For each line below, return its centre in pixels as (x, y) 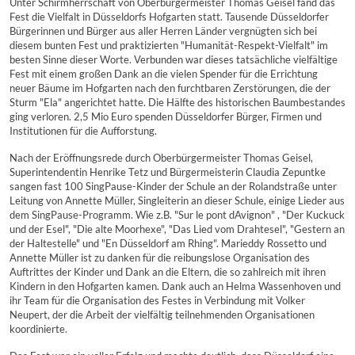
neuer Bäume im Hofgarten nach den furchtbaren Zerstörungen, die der (170, 88)
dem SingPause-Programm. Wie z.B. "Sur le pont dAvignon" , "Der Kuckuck (177, 215)
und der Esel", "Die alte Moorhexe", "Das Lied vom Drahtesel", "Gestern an (177, 229)
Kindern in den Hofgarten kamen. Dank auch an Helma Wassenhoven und (175, 286)
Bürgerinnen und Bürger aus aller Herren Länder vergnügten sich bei (163, 31)
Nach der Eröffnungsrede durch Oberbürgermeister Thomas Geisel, (161, 158)
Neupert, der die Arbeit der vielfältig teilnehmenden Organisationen (162, 315)
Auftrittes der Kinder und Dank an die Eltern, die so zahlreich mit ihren (168, 272)
